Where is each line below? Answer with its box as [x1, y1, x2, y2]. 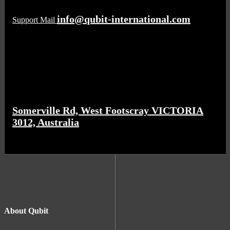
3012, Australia [12, 116, 79, 128]
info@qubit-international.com [57, 13, 190, 25]
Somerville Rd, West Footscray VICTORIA [12, 104, 203, 116]
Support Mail [12, 15, 55, 24]
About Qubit [4, 206, 48, 215]
